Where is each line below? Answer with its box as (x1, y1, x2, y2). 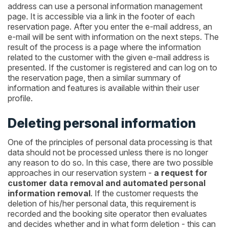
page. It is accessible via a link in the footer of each (8, 11, 195, 21)
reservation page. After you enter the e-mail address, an (8, 21, 212, 32)
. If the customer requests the (90, 188, 198, 199)
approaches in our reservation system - (8, 168, 154, 178)
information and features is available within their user (8, 82, 199, 93)
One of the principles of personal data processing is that (8, 137, 212, 148)
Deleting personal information (8, 115, 196, 131)
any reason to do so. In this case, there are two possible (8, 157, 213, 168)
